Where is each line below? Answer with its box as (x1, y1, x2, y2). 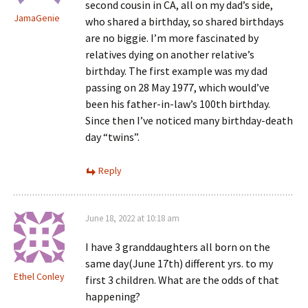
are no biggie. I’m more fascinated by (85, 31, 258, 45)
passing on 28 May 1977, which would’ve (85, 80, 269, 94)
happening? (85, 289, 140, 303)
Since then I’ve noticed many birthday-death (85, 113, 293, 127)
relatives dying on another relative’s (85, 47, 254, 61)
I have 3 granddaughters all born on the (85, 240, 270, 254)
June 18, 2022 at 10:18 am (85, 212, 179, 224)
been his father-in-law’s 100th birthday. (85, 97, 270, 111)
